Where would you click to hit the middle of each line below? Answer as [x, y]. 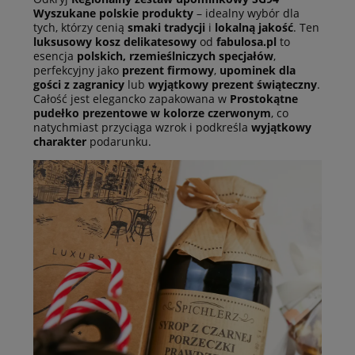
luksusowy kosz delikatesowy [115, 42]
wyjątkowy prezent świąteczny [233, 85]
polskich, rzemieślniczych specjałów [175, 56]
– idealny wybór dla [246, 13]
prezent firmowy [168, 71]
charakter [60, 142]
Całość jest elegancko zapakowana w [132, 99]
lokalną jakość [254, 28]
